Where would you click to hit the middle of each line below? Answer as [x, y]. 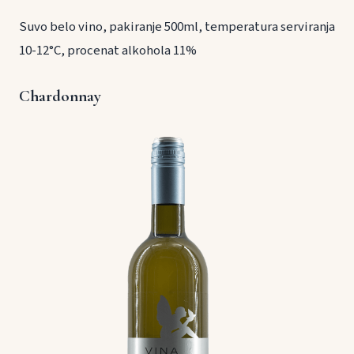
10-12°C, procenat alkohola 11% [108, 50]
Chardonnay [60, 96]
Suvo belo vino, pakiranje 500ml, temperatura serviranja [177, 26]
